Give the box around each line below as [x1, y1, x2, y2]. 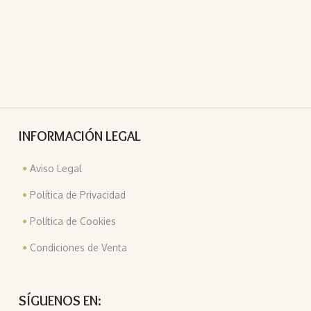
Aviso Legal [30, 162, 83, 175]
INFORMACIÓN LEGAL [19, 128, 142, 145]
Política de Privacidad [30, 189, 126, 201]
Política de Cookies [30, 215, 117, 228]
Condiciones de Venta [30, 242, 128, 254]
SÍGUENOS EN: [19, 292, 102, 310]
